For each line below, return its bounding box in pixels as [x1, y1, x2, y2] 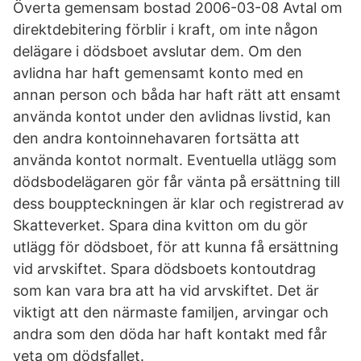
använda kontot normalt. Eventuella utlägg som [13, 151, 337, 168]
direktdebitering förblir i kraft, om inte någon [13, 21, 318, 38]
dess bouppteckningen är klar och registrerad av [13, 195, 344, 212]
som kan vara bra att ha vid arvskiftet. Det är [13, 282, 319, 299]
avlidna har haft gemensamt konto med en [13, 64, 304, 81]
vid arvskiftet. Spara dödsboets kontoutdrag [13, 260, 316, 277]
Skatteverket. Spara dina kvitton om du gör [13, 217, 308, 234]
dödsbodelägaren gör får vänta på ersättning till [13, 173, 340, 190]
